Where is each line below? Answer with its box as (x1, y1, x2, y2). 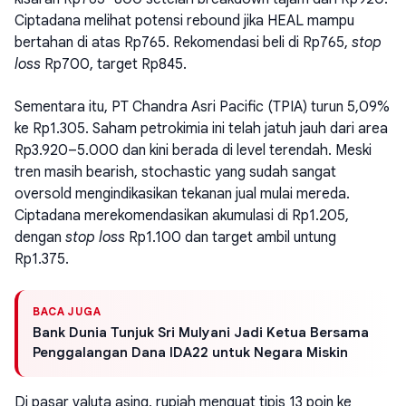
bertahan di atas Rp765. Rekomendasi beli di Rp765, (14, 34, 352, 53)
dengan (14, 227, 65, 246)
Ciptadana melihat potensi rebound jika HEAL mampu (14, 12, 354, 31)
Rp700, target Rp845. (41, 55, 187, 74)
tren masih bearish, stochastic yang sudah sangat (14, 162, 336, 181)
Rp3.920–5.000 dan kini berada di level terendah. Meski (14, 140, 372, 159)
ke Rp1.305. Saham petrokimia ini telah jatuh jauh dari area (14, 119, 388, 138)
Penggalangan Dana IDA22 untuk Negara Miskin (33, 343, 348, 361)
